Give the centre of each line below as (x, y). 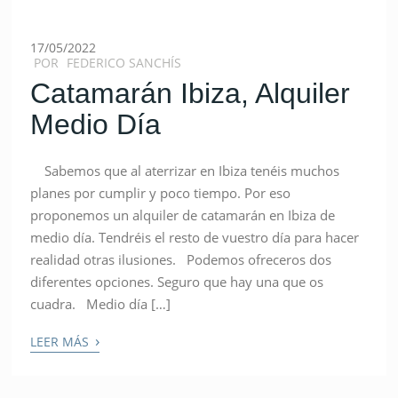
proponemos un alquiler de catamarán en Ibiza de (183, 215)
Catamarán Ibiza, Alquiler (191, 93)
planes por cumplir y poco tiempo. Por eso (161, 192)
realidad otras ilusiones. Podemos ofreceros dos (181, 259)
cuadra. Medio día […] (101, 303)
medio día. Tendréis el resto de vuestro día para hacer (195, 237)
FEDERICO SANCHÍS (124, 62)
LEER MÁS (62, 341)
